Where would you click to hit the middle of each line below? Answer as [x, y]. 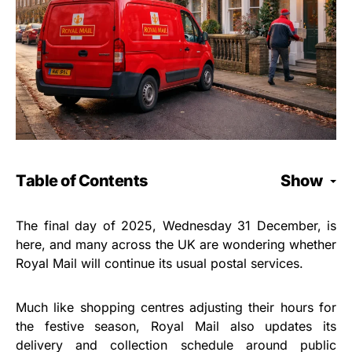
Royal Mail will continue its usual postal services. [159, 263]
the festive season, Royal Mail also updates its [176, 326]
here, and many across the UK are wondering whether [176, 244]
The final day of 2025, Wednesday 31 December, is [176, 225]
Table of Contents [82, 181]
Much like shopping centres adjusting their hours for [176, 307]
